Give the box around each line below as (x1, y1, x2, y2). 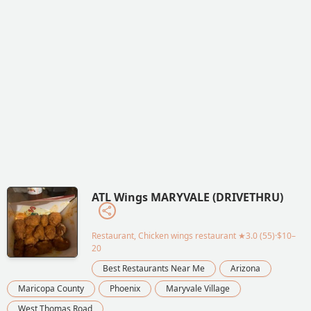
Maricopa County (18, 282, 84, 294)
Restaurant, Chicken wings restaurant (92, 229, 236, 242)
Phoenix (110, 282, 140, 294)
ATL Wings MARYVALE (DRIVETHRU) (92, 190, 283, 205)
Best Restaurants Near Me (103, 262, 205, 274)
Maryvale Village (166, 282, 230, 294)
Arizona (230, 262, 260, 274)
